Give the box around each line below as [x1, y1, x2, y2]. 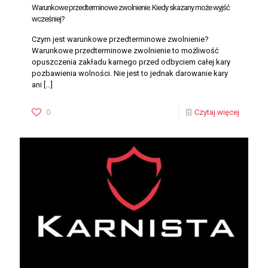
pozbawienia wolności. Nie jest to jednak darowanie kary [32, 68, 228, 78]
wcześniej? [32, 14, 65, 23]
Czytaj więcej [194, 107, 239, 117]
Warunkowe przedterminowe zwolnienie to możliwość [32, 45, 219, 55]
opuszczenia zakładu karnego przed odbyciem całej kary [32, 57, 230, 66]
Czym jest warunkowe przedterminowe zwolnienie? [32, 34, 209, 44]
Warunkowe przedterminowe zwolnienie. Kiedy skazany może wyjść [32, 2, 230, 12]
